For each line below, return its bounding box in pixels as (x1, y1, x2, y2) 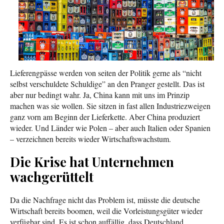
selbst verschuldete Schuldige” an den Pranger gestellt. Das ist (10, 78, 204, 89)
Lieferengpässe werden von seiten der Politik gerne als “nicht (10, 67, 201, 78)
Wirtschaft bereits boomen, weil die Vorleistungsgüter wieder (10, 205, 202, 216)
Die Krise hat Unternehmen (10, 152, 174, 170)
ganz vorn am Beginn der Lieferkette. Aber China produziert (10, 111, 200, 122)
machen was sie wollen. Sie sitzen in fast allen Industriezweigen (10, 100, 210, 111)
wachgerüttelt (10, 167, 93, 185)
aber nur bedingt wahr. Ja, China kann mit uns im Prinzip (10, 89, 189, 100)
